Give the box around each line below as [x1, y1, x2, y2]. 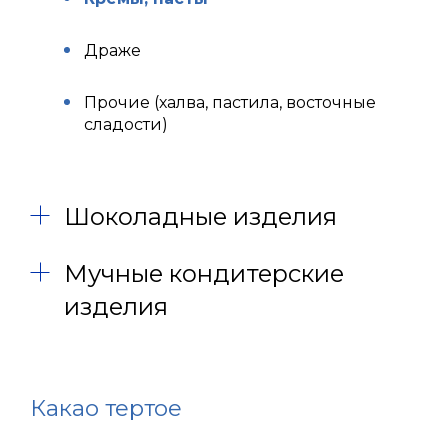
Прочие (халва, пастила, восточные [84, 93, 376, 112]
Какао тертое [30, 394, 182, 422]
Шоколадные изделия [64, 202, 337, 231]
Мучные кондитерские [64, 259, 344, 288]
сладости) [84, 115, 168, 134]
